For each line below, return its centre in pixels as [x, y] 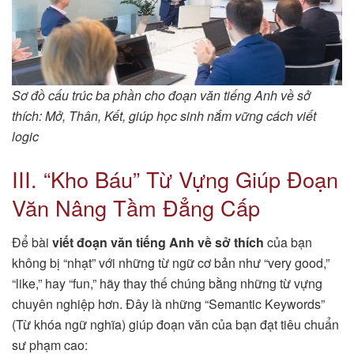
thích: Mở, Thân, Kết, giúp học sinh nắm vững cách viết [164, 115]
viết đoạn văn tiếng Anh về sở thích [158, 243]
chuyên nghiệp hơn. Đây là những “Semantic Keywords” [168, 304]
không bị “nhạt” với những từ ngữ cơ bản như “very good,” [171, 263]
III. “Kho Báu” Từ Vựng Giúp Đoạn [175, 179]
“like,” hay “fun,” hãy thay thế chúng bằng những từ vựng [167, 284]
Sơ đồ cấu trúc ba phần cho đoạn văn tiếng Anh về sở [161, 95]
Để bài [32, 243]
